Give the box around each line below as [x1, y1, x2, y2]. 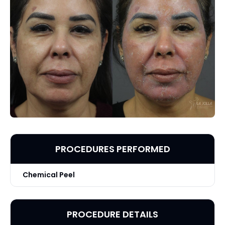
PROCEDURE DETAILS [67, 207, 158, 220]
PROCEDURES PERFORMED [55, 142, 170, 155]
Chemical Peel [23, 169, 75, 180]
